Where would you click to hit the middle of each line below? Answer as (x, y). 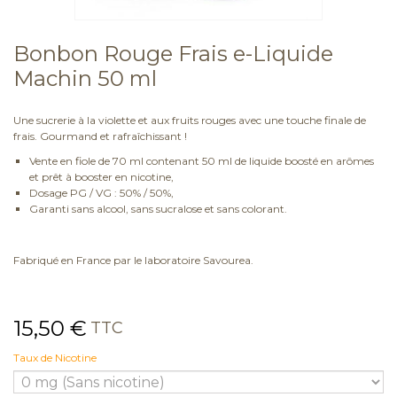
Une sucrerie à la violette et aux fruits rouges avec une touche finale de (190, 121)
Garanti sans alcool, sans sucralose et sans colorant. (158, 209)
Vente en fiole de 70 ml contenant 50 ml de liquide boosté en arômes (202, 161)
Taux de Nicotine (56, 358)
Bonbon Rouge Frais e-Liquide (173, 54)
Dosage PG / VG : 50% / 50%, (101, 193)
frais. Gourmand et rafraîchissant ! (100, 136)
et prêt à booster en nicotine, (101, 177)
